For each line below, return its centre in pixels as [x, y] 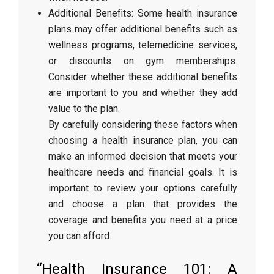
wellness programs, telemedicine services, [143, 45]
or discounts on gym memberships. [143, 61]
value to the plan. [84, 109]
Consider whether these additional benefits [143, 77]
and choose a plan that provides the [143, 204]
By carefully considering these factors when [143, 124]
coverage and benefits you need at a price [143, 220]
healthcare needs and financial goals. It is [143, 172]
